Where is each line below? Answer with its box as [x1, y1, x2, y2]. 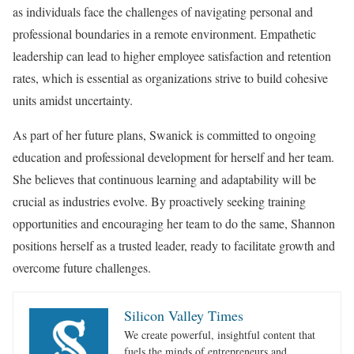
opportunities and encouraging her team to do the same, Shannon [13, 214, 335, 232]
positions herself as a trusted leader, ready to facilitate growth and [13, 236, 335, 254]
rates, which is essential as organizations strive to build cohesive [13, 69, 328, 86]
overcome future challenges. [13, 258, 151, 276]
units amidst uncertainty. [13, 91, 133, 108]
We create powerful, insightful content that [124, 326, 315, 342]
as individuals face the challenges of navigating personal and [13, 2, 313, 20]
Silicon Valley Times [124, 305, 243, 325]
